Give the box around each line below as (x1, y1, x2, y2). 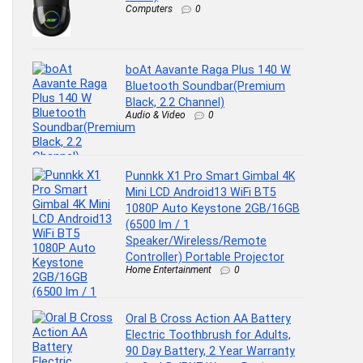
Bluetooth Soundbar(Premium (126, 79, 285, 93)
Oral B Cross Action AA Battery (126, 312, 291, 325)
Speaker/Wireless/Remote (126, 234, 267, 248)
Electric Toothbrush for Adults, (126, 328, 291, 341)
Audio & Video (126, 109, 186, 122)
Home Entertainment (126, 264, 211, 276)
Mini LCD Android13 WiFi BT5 (126, 186, 276, 199)
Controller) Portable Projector (126, 250, 284, 264)
